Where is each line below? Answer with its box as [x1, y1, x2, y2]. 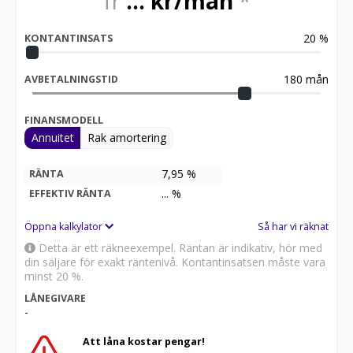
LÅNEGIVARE [24, 283, 86, 297]
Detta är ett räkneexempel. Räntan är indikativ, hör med [35, 232, 322, 247]
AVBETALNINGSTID [24, 64, 118, 78]
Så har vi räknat [258, 211, 329, 225]
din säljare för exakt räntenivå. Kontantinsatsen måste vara [24, 246, 325, 262]
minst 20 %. [24, 260, 84, 276]
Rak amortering [87, 121, 166, 137]
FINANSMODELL [24, 105, 103, 119]
